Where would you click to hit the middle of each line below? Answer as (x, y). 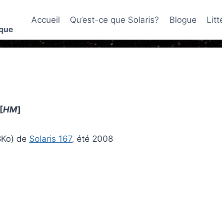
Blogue (183, 20)
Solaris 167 (51, 139)
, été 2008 (92, 139)
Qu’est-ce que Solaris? (115, 20)
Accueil (45, 20)
